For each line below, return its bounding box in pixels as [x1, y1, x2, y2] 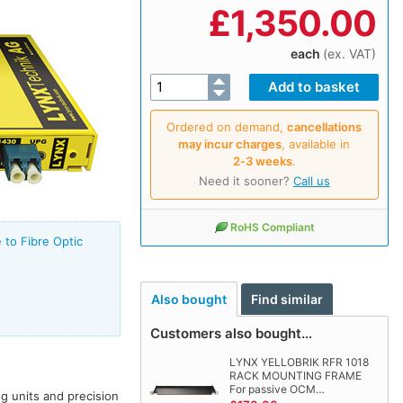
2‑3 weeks [232, 153, 292, 168]
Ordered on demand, [166, 119, 288, 134]
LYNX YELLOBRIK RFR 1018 [228, 355, 369, 370]
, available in [282, 136, 351, 151]
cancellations [287, 119, 363, 134]
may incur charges [178, 136, 282, 151]
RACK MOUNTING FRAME [228, 369, 362, 383]
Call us [292, 173, 330, 188]
